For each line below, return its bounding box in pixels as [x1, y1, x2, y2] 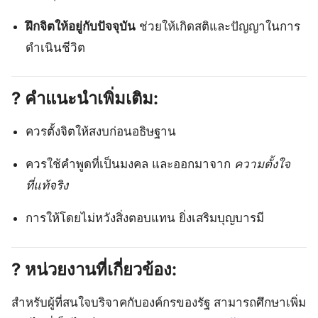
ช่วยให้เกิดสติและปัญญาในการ [136, 18, 301, 33]
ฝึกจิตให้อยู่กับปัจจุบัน [26, 18, 136, 33]
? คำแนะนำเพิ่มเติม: [11, 88, 158, 109]
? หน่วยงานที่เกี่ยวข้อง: [11, 258, 177, 280]
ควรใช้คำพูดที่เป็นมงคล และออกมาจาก [26, 157, 235, 172]
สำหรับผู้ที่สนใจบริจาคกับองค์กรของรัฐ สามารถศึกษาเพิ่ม [11, 295, 306, 309]
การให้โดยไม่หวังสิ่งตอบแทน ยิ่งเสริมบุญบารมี [26, 211, 265, 226]
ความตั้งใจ [234, 157, 291, 172]
